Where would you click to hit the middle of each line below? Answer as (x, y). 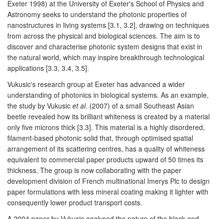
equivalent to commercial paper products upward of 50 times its (105, 159)
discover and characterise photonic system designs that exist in (105, 46)
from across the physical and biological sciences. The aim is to (104, 35)
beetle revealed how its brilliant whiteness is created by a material (109, 116)
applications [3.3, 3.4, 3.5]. (48, 68)
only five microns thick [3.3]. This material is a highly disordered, (106, 127)
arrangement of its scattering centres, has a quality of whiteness (106, 148)
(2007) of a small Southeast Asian (141, 105)
